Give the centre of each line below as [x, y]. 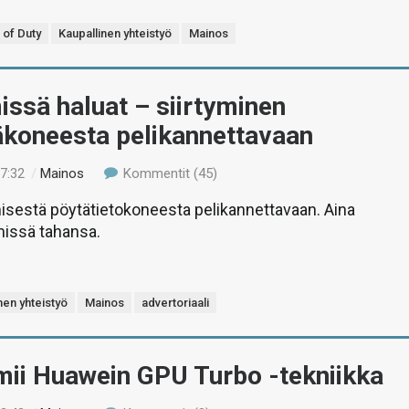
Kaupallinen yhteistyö [115, 33]
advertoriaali [176, 303]
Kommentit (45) [168, 173]
